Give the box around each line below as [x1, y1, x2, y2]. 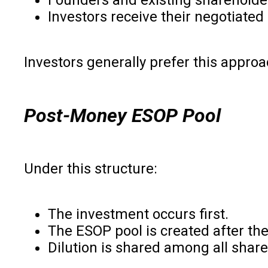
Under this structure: [24, 160, 157, 177]
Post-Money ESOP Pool [24, 103, 221, 127]
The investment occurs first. [48, 205, 229, 223]
